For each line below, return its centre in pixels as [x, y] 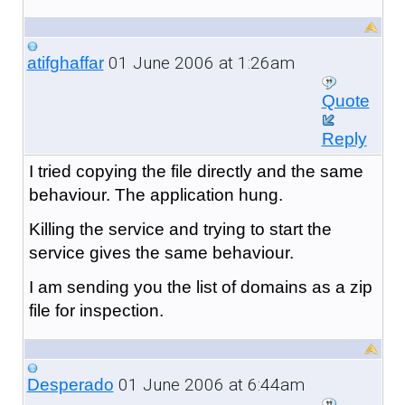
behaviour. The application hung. [155, 194]
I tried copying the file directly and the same [196, 171]
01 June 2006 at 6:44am [209, 384]
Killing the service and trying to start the [180, 229]
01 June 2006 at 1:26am [199, 62]
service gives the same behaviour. [161, 252]
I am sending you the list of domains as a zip [200, 287]
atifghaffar [65, 62]
